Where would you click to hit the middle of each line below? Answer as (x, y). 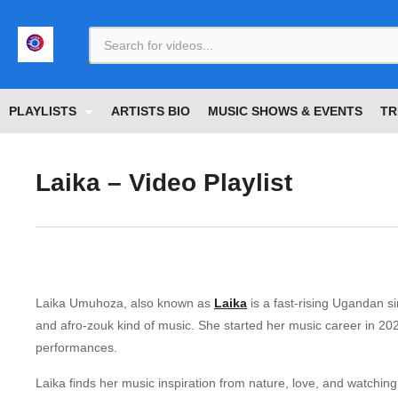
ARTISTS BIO (151, 111)
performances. (76, 347)
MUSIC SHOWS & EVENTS (285, 111)
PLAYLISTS (44, 111)
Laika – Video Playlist (164, 183)
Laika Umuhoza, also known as (125, 303)
